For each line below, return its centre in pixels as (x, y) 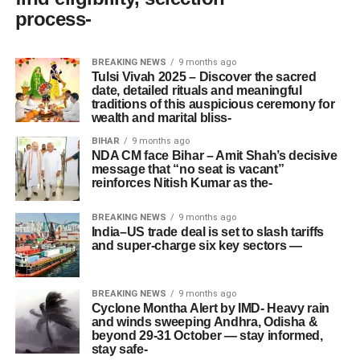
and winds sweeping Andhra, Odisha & (205, 322)
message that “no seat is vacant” (188, 170)
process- (53, 19)
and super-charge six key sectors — (196, 246)
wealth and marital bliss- (161, 118)
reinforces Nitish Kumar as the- (182, 183)
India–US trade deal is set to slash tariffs (207, 232)
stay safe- (119, 350)
